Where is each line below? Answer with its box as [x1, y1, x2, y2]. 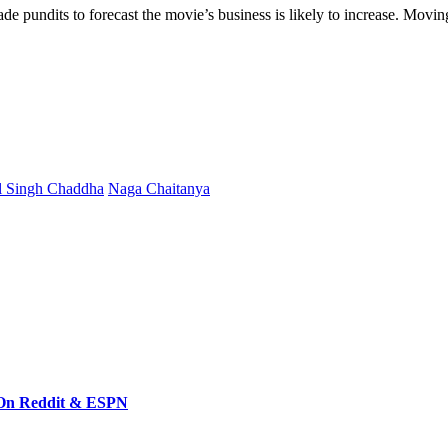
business [214, 5, 275, 23]
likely [289, 5, 324, 23]
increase [344, 5, 395, 23]
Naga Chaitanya [108, 179, 210, 197]
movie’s [165, 5, 214, 23]
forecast [89, 5, 138, 23]
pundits [23, 5, 69, 23]
